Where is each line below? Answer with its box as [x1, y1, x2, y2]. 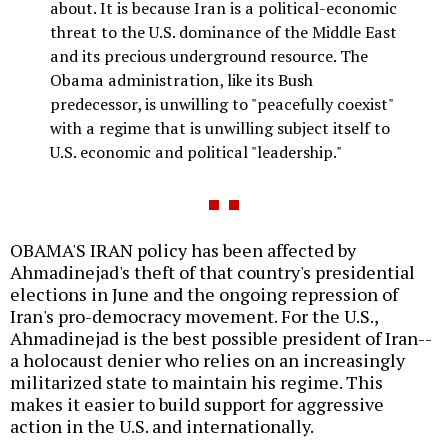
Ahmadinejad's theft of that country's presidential [10, 259, 415, 284]
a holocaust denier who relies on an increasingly [10, 347, 405, 372]
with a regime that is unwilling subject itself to [50, 116, 390, 139]
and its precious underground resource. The [50, 44, 368, 67]
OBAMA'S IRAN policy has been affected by [10, 237, 356, 262]
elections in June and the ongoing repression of [10, 281, 398, 306]
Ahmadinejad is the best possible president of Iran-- [10, 325, 432, 350]
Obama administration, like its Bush [50, 68, 313, 91]
